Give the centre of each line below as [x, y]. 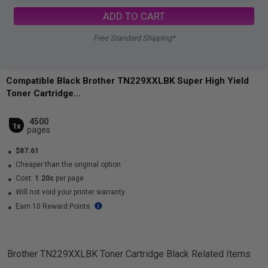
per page [69, 178]
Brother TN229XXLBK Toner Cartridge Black [98, 254]
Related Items [220, 254]
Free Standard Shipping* [134, 38]
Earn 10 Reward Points [53, 206]
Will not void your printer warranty [69, 192]
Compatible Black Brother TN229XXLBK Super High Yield [127, 81]
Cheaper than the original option [67, 165]
